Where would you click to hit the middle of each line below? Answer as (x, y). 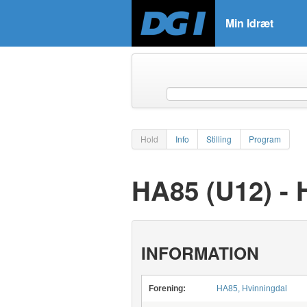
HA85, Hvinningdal (251, 288)
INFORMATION (200, 253)
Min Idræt (249, 23)
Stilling (219, 139)
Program (265, 139)
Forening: (167, 288)
